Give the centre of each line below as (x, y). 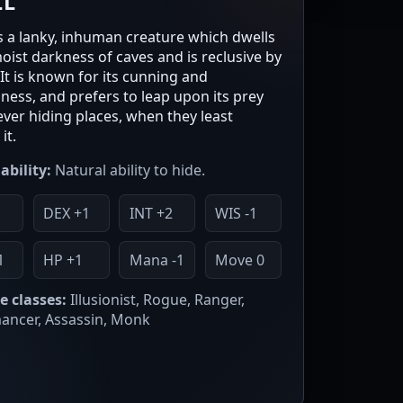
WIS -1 (237, 214)
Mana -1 (157, 260)
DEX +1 (66, 214)
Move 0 (240, 260)
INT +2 (151, 214)
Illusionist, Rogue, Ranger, (156, 299)
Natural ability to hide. (128, 170)
